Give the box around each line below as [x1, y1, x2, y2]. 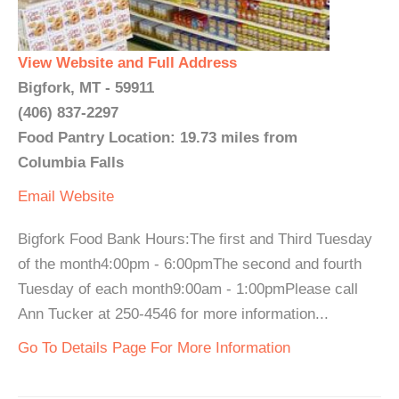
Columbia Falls [18, 154, 124, 171]
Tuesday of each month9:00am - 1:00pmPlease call [18, 281, 358, 297]
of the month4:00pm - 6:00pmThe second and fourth [18, 256, 362, 273]
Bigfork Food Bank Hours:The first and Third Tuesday [18, 231, 372, 248]
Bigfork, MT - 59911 [18, 79, 154, 96]
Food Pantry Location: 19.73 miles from [18, 129, 297, 146]
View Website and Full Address [18, 54, 237, 71]
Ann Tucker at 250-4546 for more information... [18, 305, 329, 322]
